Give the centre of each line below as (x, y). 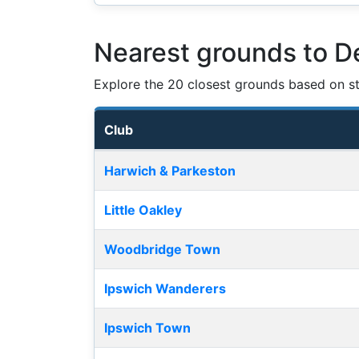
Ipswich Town (147, 328)
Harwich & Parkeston (170, 171)
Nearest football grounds (170, 160)
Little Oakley (143, 210)
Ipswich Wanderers (165, 289)
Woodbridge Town (162, 250)
